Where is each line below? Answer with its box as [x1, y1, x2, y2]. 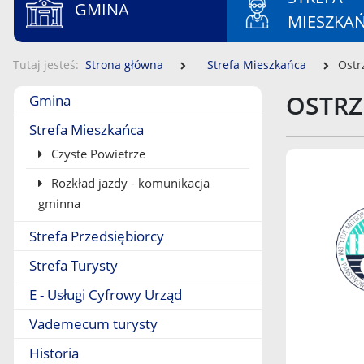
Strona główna [85, 57, 163, 72]
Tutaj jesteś [13, 57, 76, 72]
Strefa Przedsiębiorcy [29, 227, 164, 245]
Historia [29, 344, 79, 362]
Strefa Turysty [29, 256, 118, 275]
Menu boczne [13, 87, 105, 106]
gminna [38, 195, 80, 211]
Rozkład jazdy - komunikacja [48, 175, 210, 191]
